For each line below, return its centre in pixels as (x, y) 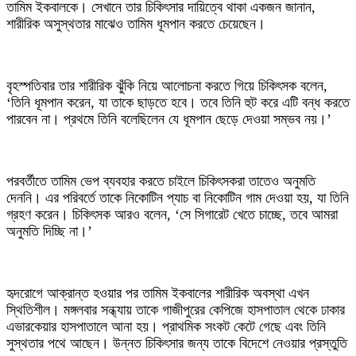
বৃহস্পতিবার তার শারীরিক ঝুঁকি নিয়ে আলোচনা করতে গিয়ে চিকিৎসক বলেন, (167, 86)
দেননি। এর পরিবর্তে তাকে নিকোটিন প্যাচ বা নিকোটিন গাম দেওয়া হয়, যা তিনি (178, 198)
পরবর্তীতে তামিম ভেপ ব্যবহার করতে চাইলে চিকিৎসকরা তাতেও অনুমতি (161, 182)
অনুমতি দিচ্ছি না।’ (49, 232)
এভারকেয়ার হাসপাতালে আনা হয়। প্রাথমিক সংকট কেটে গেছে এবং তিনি (166, 327)
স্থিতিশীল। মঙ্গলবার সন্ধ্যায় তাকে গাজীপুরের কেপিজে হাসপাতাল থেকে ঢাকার (176, 310)
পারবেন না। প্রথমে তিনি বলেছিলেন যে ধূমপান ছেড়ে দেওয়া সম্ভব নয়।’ (169, 120)
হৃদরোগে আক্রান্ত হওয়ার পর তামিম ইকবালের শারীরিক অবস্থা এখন (158, 294)
